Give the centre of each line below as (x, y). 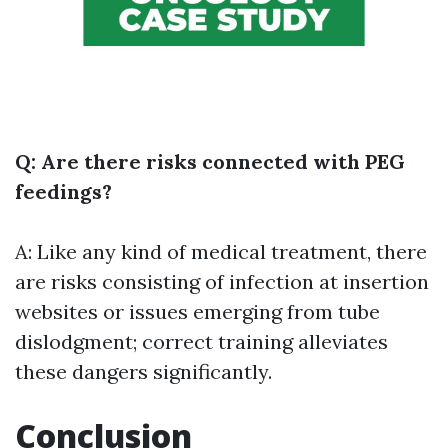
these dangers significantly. (143, 372)
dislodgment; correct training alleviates (201, 342)
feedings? (63, 192)
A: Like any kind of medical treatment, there (221, 252)
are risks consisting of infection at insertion (222, 282)
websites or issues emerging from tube (197, 312)
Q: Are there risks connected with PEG (210, 162)
